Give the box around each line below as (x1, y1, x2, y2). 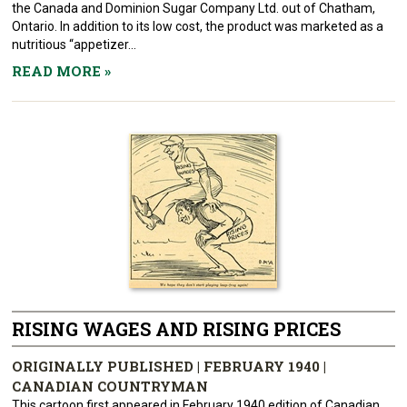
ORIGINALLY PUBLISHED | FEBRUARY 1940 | (12, 357, 327, 375)
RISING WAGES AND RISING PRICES (12, 317, 342, 341)
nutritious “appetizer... (12, 37, 137, 52)
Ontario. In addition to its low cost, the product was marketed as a (12, 19, 384, 34)
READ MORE (12, 62, 105, 80)
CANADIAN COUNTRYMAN (12, 377, 209, 395)
